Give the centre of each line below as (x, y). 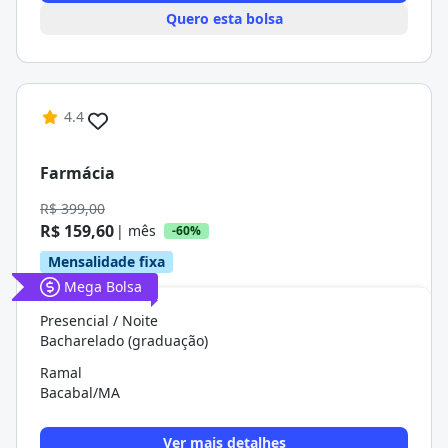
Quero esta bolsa (224, 18)
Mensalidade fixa (106, 261)
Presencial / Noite (99, 320)
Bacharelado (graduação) (124, 340)
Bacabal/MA (80, 392)
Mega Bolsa (103, 286)
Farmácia (77, 172)
